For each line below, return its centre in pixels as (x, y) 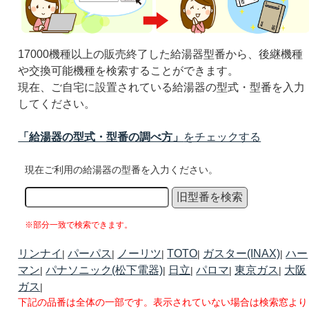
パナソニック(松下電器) (104, 270)
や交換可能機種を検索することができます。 (129, 71)
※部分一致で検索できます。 (79, 225)
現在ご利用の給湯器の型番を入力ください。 (122, 170)
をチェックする (222, 137)
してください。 (57, 104)
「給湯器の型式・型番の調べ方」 (101, 137)
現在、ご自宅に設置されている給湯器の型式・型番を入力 (162, 88)
